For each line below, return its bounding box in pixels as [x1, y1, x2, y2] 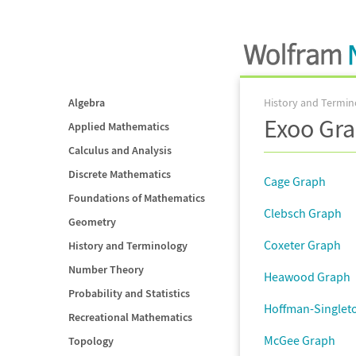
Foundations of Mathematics [68, 191, 205, 205]
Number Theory [68, 262, 144, 277]
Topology [68, 334, 114, 348]
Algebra [68, 95, 105, 110]
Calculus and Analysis [68, 143, 172, 157]
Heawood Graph [264, 269, 350, 284]
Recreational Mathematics [68, 310, 192, 324]
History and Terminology [68, 238, 188, 253]
